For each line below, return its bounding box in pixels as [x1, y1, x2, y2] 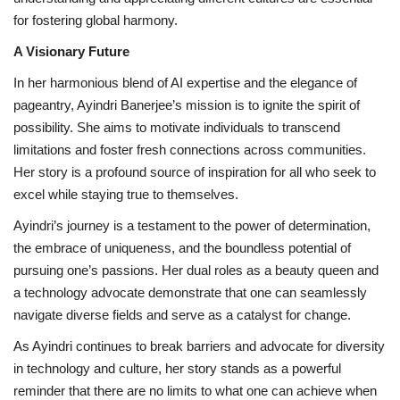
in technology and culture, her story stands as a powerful [13, 360, 341, 376]
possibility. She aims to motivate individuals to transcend [13, 119, 340, 135]
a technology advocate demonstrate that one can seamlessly [13, 284, 367, 300]
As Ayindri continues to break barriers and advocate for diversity [13, 337, 385, 354]
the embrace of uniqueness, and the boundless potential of [13, 239, 351, 255]
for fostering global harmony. [13, 12, 178, 28]
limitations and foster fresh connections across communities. [13, 141, 366, 157]
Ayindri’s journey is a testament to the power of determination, [13, 217, 371, 233]
